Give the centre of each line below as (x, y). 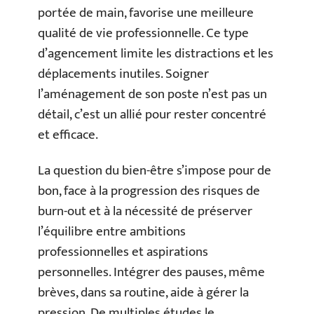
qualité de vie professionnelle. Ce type (143, 33)
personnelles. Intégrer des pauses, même (151, 273)
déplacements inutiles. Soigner (123, 74)
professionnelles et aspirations (123, 252)
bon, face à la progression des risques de (149, 191)
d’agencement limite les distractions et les (156, 53)
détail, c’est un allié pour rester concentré (152, 114)
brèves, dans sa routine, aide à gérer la (143, 293)
